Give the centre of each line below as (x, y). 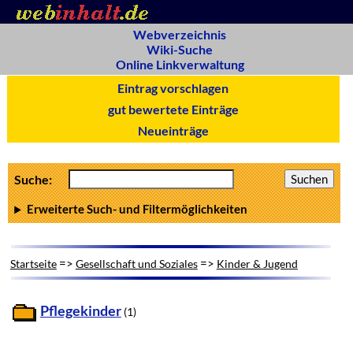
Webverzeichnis (180, 34)
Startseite (33, 263)
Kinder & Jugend (257, 263)
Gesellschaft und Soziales (136, 263)
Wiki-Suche (180, 49)
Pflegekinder (80, 310)
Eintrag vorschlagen (173, 88)
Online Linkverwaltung (180, 64)
